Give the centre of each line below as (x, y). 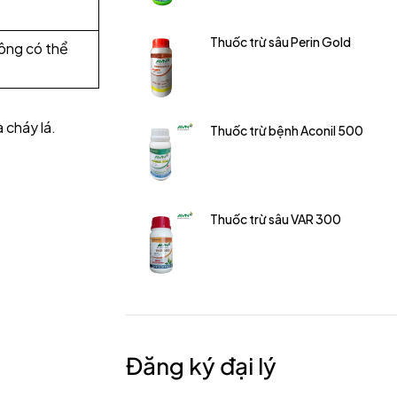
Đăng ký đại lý (201, 366)
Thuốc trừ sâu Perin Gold (280, 42)
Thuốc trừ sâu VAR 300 (276, 219)
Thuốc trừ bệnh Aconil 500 (287, 130)
